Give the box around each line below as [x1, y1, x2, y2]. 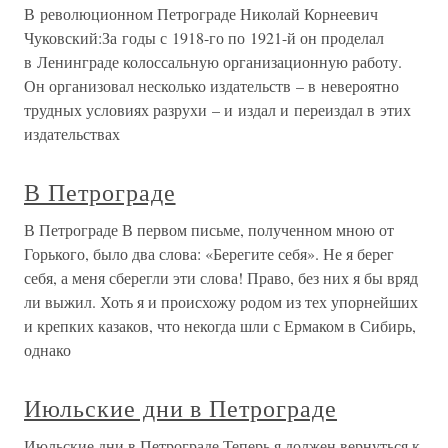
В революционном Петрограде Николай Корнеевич [24, 3, 378, 25]
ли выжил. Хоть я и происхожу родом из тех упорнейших [24, 291, 418, 313]
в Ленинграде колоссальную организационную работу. [24, 51, 402, 73]
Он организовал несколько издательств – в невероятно [24, 75, 399, 97]
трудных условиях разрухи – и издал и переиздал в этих [24, 99, 411, 121]
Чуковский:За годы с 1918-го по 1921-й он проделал [24, 27, 384, 49]
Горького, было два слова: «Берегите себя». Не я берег [24, 243, 394, 265]
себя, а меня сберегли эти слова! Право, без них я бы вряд [24, 267, 418, 289]
